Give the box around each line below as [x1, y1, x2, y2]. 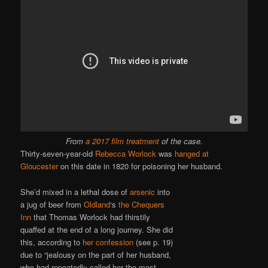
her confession [83, 236, 134, 248]
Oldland [84, 198, 111, 210]
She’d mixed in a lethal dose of [20, 185, 130, 197]
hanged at [175, 148, 209, 160]
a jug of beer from [20, 198, 84, 210]
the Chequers [118, 198, 165, 210]
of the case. [159, 135, 203, 147]
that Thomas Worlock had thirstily [31, 211, 151, 223]
